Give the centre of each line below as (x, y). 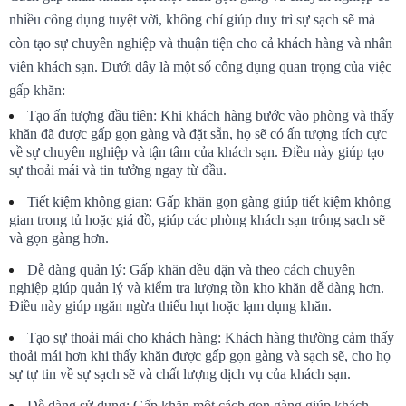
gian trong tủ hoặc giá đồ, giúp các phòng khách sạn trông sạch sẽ (197, 220)
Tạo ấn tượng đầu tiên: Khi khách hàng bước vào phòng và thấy (211, 116)
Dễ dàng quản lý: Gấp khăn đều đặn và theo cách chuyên (191, 270)
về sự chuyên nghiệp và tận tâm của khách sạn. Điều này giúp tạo (197, 152)
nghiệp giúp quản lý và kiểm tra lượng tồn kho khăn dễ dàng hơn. (197, 288)
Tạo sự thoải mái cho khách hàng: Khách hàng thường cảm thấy (211, 338)
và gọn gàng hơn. (59, 238)
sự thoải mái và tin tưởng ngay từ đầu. (118, 170)
